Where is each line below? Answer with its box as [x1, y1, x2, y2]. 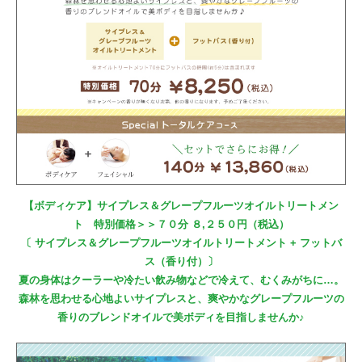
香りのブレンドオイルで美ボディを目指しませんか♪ [57, 310, 305, 323]
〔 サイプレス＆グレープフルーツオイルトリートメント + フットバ [20, 236, 342, 249]
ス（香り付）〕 [144, 255, 218, 267]
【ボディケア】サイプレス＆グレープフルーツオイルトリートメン [23, 199, 339, 212]
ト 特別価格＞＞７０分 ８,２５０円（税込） [73, 217, 289, 230]
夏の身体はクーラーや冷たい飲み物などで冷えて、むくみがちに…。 [18, 273, 344, 286]
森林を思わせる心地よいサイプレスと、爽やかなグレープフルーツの [18, 292, 344, 305]
